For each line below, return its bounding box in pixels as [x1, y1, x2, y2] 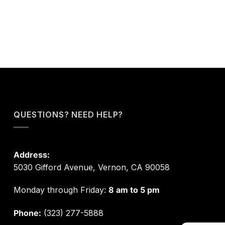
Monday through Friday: [14, 185, 109, 195]
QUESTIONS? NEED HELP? [14, 109, 124, 120]
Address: [14, 149, 50, 160]
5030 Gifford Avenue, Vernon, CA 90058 [14, 162, 170, 172]
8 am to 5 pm [108, 185, 160, 195]
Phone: [14, 208, 42, 218]
